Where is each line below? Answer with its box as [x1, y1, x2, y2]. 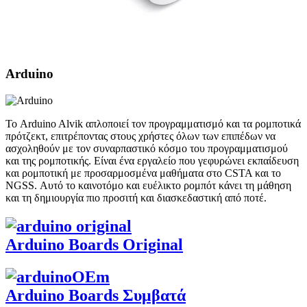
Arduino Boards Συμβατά [5, 286, 186, 305]
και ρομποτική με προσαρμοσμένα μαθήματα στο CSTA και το [5, 167, 281, 179]
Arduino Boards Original [5, 236, 183, 254]
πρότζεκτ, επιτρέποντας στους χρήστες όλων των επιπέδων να [5, 130, 275, 142]
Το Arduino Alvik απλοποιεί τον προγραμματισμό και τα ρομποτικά [5, 117, 301, 130]
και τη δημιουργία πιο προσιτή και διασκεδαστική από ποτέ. [5, 191, 267, 204]
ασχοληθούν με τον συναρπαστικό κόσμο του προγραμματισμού [5, 142, 288, 154]
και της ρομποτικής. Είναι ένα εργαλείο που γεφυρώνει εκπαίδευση [5, 154, 299, 167]
